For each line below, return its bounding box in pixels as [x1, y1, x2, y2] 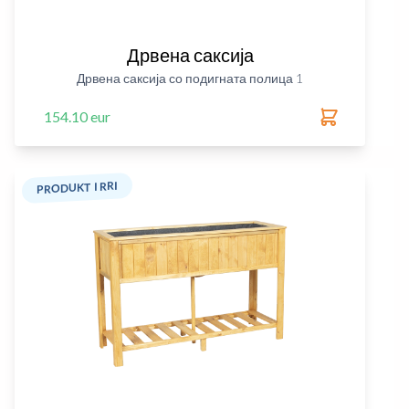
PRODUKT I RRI [37, 178, 118, 197]
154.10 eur [44, 108, 110, 125]
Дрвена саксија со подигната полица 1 [77, 70, 303, 86]
